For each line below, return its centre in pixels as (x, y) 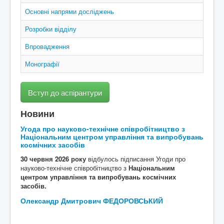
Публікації (55, 20)
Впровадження (47, 46)
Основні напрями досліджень (69, 11)
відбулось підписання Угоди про (136, 159)
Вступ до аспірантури (65, 92)
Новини (37, 113)
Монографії (42, 64)
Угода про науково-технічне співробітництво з (103, 128)
